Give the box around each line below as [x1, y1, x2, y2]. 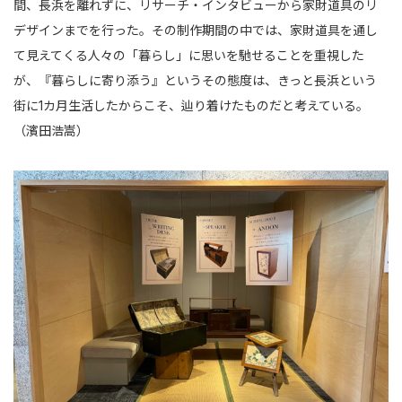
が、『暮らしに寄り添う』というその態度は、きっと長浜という [13, 72, 377, 88]
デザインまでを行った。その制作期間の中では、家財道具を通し [13, 22, 378, 38]
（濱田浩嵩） [13, 122, 89, 138]
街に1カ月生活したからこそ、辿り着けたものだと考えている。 [13, 97, 369, 113]
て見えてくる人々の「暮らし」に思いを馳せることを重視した [13, 47, 364, 63]
